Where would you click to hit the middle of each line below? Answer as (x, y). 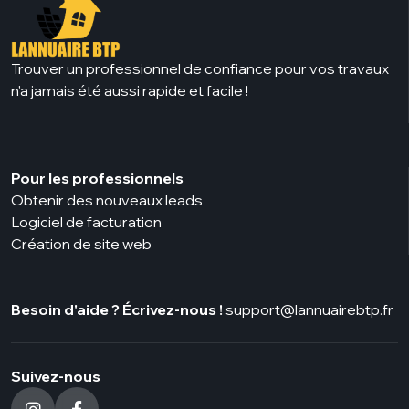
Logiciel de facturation (86, 222)
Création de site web (81, 244)
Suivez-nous (56, 377)
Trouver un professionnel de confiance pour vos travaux (200, 69)
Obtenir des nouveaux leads (107, 200)
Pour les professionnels (97, 178)
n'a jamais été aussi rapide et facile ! (130, 91)
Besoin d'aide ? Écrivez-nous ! (117, 310)
